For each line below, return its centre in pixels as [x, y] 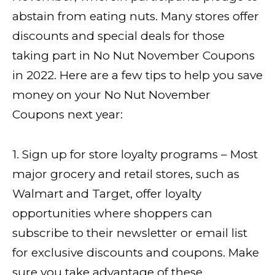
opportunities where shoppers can [112, 213]
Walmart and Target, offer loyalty [107, 193]
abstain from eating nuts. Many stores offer [136, 17]
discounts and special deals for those [118, 36]
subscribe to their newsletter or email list [130, 233]
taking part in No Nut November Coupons [134, 56]
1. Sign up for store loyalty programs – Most [135, 154]
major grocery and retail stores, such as [126, 174]
